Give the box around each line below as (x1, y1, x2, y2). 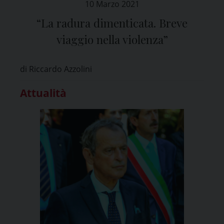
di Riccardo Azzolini (20, 63, 92, 74)
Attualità (20, 85, 66, 100)
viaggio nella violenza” (56, 31, 168, 47)
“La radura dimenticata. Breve (36, 15, 187, 30)
